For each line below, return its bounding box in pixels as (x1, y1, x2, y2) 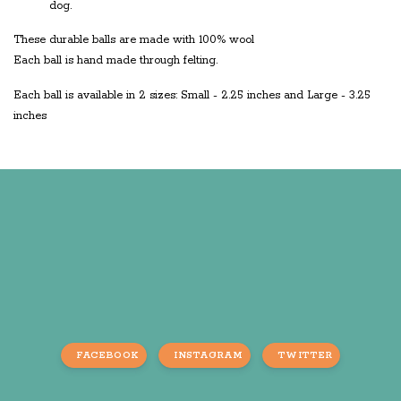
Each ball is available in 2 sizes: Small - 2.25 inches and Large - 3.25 (13, 89, 371, 103)
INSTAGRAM (174, 349, 243, 363)
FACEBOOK (75, 349, 140, 363)
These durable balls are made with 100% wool (13, 33, 254, 47)
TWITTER (277, 349, 333, 363)
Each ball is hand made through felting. (13, 54, 218, 68)
